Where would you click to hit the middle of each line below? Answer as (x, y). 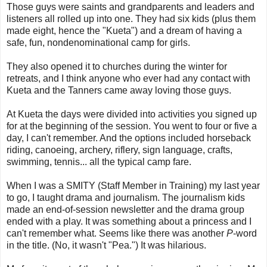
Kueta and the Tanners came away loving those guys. (119, 90)
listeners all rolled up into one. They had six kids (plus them (131, 18)
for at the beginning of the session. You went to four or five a (132, 126)
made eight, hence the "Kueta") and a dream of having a (124, 30)
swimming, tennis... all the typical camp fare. (99, 162)
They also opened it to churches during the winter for (117, 66)
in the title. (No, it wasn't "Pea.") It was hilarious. (106, 245)
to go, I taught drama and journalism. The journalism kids (126, 197)
